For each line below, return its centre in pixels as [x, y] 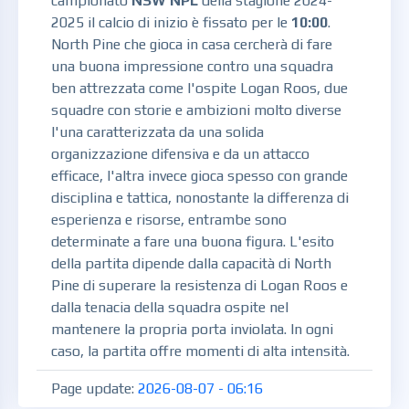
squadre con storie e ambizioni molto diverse [196, 110]
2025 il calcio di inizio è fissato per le [171, 23]
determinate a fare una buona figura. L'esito [193, 242]
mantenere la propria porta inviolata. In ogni [192, 330]
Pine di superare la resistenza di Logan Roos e [199, 286]
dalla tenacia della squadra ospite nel [170, 308]
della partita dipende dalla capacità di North [191, 264]
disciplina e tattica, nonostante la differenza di [200, 198]
